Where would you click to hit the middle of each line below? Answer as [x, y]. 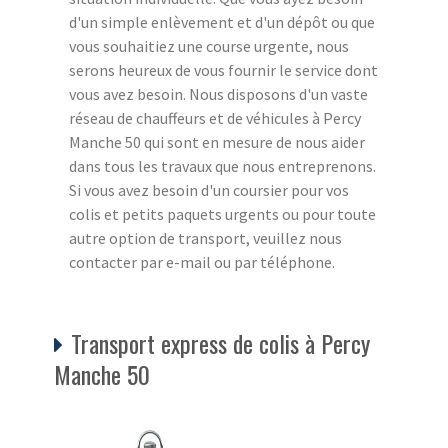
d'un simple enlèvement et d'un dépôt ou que [222, 21]
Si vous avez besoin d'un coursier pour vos [209, 189]
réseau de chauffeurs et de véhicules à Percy [215, 117]
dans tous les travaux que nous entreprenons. [222, 165]
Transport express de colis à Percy [220, 342]
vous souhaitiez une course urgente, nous [209, 45]
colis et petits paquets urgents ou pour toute [222, 213]
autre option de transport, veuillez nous [205, 237]
